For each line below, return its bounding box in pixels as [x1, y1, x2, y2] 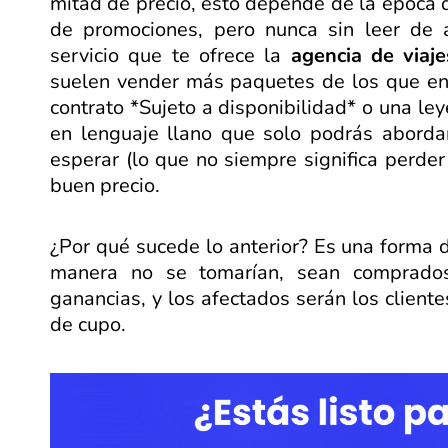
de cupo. [50, 310, 126, 338]
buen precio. [50, 171, 160, 199]
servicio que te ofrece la [50, 41, 291, 69]
